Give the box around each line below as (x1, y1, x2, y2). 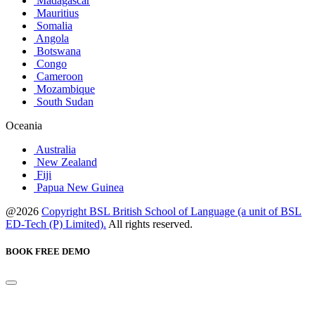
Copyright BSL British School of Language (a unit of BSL (41, 205, 302, 217)
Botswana (34, 44, 81, 57)
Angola (34, 32, 69, 44)
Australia (34, 143, 76, 155)
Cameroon (34, 70, 83, 82)
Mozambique (34, 82, 95, 95)
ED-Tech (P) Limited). (6, 217, 106, 230)
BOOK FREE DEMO (6, 245, 90, 257)
